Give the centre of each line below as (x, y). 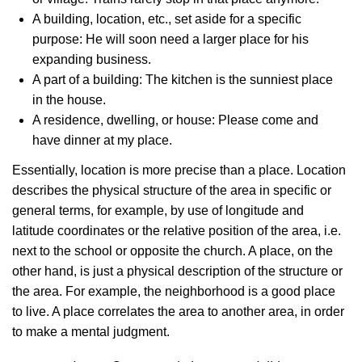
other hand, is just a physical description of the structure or (177, 271)
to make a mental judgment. (91, 332)
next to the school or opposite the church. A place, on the (173, 251)
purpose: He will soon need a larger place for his (170, 39)
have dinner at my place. (102, 140)
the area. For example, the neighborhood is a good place (174, 291)
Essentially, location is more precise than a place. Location (179, 170)
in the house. (69, 100)
